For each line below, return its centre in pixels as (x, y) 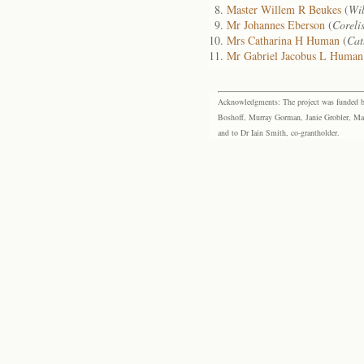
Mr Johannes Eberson (276, 25)
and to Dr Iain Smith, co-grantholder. (279, 132)
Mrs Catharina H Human (283, 40)
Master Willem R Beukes (284, 9)
